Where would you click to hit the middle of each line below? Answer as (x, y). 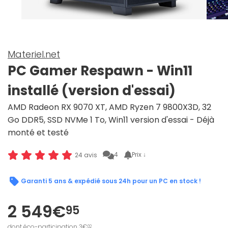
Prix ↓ (139, 155)
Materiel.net (34, 54)
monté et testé (38, 133)
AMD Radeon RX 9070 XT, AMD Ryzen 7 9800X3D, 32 (109, 107)
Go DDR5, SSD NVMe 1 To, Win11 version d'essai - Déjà (111, 120)
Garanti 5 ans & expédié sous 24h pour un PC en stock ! (111, 181)
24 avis (86, 155)
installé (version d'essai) (92, 91)
